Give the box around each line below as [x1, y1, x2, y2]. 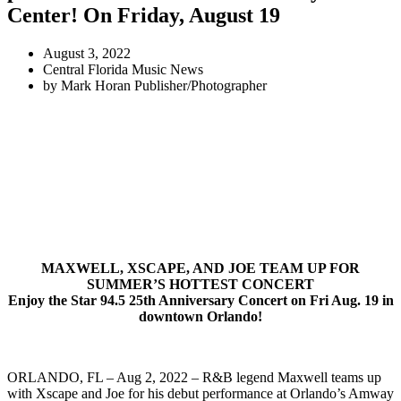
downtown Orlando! [139, 308, 262, 324]
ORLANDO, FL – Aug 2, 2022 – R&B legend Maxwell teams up [7, 369, 381, 385]
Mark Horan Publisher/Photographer [61, 77, 267, 93]
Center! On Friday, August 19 [7, 3, 280, 27]
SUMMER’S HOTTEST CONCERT [87, 276, 314, 292]
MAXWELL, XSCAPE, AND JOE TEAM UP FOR [41, 260, 360, 276]
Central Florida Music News [43, 61, 203, 77]
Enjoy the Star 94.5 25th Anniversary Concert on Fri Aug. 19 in [7, 292, 394, 308]
